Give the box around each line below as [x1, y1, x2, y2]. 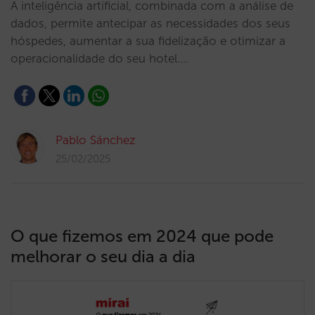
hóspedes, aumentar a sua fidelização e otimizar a [11, 34, 285, 48]
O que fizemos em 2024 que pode [11, 226, 274, 246]
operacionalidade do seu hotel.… [11, 51, 188, 65]
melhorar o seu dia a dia [11, 246, 195, 266]
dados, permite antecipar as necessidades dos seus [11, 16, 290, 30]
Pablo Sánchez [56, 133, 136, 147]
